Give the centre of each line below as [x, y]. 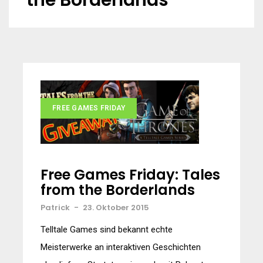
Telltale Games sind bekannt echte [107, 230]
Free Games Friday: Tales [130, 175]
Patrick [55, 208]
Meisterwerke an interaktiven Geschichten [121, 247]
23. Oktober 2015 [116, 208]
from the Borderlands [118, 190]
